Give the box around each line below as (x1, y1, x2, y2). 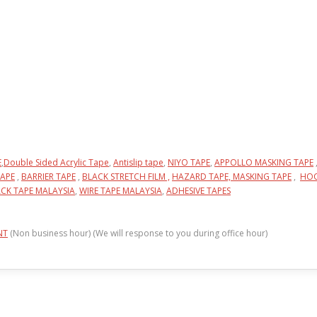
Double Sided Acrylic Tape (4, 156, 109, 168)
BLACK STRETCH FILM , (82, 171, 170, 183)
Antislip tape (113, 156, 163, 168)
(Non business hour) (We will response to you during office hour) (8, 227, 267, 239)
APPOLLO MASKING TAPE (214, 156, 313, 168)
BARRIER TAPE (21, 171, 76, 183)
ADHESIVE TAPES (166, 185, 231, 197)
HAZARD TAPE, (172, 171, 233, 183)
